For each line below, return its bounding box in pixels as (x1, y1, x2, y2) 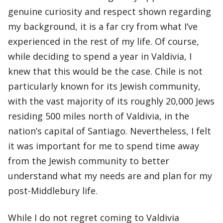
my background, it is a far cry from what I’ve (8, 20, 198, 32)
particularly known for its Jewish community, (8, 80, 201, 92)
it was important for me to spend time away (8, 140, 199, 152)
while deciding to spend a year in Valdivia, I (8, 50, 192, 62)
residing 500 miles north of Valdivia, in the (8, 110, 189, 122)
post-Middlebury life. (8, 185, 98, 197)
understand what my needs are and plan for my (8, 170, 212, 182)
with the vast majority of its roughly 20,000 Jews (8, 95, 215, 107)
